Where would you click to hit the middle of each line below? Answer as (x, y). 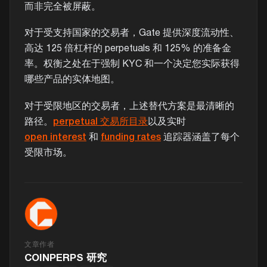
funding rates (131, 137)
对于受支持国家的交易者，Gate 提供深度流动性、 (132, 34)
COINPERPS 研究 (66, 259)
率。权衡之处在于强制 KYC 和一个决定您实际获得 (132, 65)
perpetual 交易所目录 (100, 122)
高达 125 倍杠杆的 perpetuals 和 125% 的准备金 (128, 49)
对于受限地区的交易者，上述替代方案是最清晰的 (129, 106)
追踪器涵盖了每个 (200, 137)
